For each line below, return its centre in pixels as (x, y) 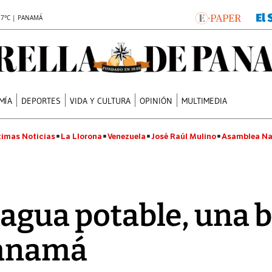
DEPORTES (41, 100)
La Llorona (81, 136)
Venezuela (127, 136)
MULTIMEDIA (205, 100)
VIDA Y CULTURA (100, 100)
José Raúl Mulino (184, 136)
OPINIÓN (156, 100)
